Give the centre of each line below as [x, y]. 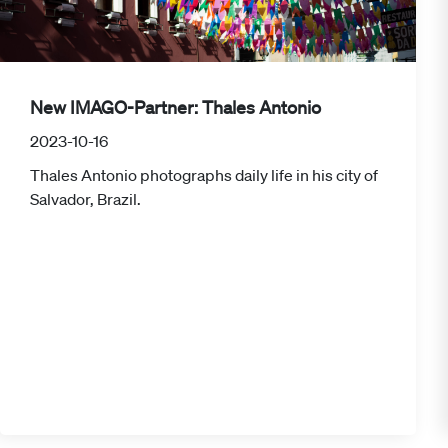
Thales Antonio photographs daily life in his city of [204, 175]
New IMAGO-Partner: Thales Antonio [175, 107]
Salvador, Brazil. [85, 199]
